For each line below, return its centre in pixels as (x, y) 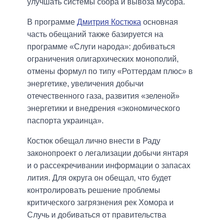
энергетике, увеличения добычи (85, 84)
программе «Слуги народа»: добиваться (101, 47)
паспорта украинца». (65, 121)
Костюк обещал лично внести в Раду (94, 141)
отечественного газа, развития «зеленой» (103, 96)
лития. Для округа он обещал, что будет (99, 178)
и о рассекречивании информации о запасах (109, 166)
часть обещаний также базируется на (95, 35)
